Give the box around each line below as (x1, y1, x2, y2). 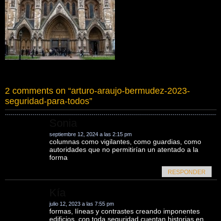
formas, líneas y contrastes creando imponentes (49, 207, 200, 215)
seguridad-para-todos (5, 96, 89, 106)
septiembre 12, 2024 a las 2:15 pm (49, 131, 132, 137)
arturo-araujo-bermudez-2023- (71, 86, 190, 96)
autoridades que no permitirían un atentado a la (49, 146, 198, 153)
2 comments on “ (5, 86, 71, 96)
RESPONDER (168, 169, 206, 176)
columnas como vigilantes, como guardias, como (49, 138, 201, 146)
